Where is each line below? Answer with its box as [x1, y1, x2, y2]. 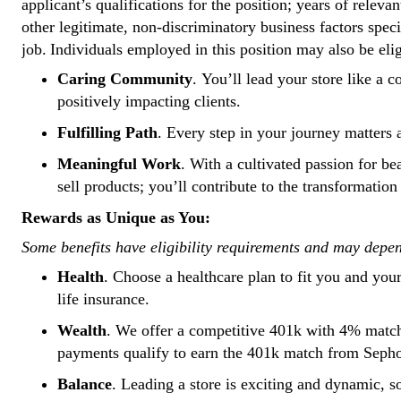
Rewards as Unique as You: [21, 209, 210, 226]
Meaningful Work [57, 155, 181, 173]
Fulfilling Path [57, 124, 158, 141]
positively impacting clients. [57, 92, 245, 110]
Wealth [57, 321, 107, 339]
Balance [57, 375, 112, 393]
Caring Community [57, 70, 192, 88]
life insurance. [57, 290, 154, 308]
